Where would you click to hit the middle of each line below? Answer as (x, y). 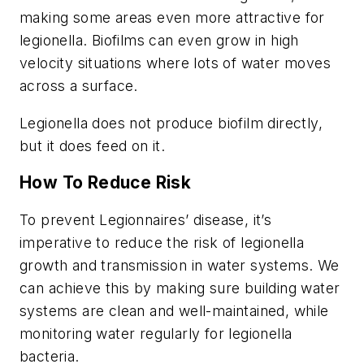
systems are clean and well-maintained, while (174, 311)
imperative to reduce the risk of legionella (162, 243)
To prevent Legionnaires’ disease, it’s (146, 220)
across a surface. (79, 86)
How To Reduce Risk (106, 183)
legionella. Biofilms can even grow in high (159, 41)
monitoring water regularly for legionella (156, 334)
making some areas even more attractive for (172, 18)
